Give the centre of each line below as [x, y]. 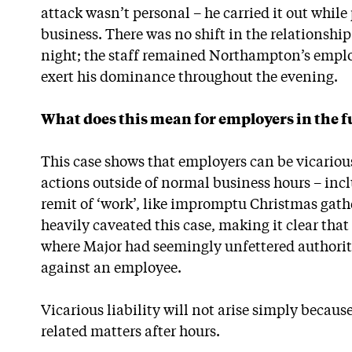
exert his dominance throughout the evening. [189, 78]
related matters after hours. [130, 332]
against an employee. [111, 269]
